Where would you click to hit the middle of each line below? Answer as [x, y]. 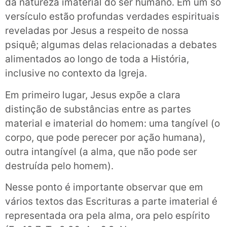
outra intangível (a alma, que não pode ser [101, 152]
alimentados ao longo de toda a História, [97, 59]
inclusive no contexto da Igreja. [76, 73]
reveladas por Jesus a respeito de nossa [97, 31]
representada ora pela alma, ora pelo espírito [107, 215]
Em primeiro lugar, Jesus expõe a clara [93, 95]
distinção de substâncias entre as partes [98, 109]
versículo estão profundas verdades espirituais [112, 17]
